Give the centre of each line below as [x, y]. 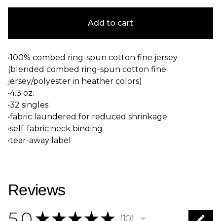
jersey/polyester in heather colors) [75, 81]
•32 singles [28, 105]
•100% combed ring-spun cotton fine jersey [93, 57]
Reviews [37, 190]
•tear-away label [39, 140]
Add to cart [110, 23]
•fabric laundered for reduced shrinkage [88, 116]
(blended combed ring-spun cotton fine [87, 69]
